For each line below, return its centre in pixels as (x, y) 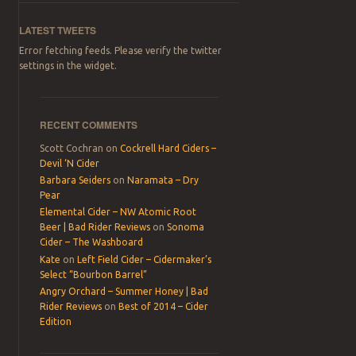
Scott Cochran (72, 148)
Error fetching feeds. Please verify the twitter (121, 50)
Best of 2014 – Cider (164, 307)
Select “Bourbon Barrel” (94, 274)
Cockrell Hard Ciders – (168, 148)
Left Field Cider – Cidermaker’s (145, 259)
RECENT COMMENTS (89, 124)
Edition (56, 322)
